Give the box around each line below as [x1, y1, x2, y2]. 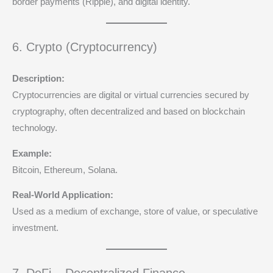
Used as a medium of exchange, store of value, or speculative [12, 207, 258, 217]
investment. [12, 223, 58, 233]
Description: [12, 73, 65, 83]
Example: [12, 148, 52, 158]
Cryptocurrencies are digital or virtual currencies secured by [12, 90, 249, 100]
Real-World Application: [12, 190, 113, 200]
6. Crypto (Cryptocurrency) [12, 40, 157, 54]
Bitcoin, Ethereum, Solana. [12, 165, 118, 175]
